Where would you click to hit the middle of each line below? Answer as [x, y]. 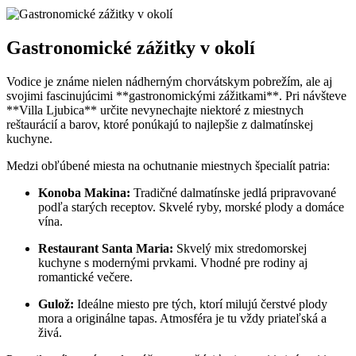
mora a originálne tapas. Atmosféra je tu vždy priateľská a [182, 319]
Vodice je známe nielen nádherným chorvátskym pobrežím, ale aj [169, 82]
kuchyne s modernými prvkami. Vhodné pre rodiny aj [173, 263]
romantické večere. [85, 277]
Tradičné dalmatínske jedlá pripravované [233, 193]
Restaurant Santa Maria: [106, 249]
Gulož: [56, 304]
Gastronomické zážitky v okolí [131, 48]
